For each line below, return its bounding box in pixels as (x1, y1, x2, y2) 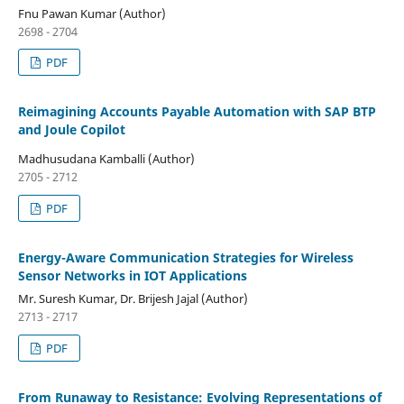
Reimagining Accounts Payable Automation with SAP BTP (17, 103, 376, 121)
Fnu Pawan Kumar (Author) (17, 5, 166, 22)
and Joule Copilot (17, 121, 125, 139)
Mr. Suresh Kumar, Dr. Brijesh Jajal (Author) (17, 290, 248, 308)
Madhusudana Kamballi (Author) (17, 151, 195, 168)
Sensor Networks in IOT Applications (17, 267, 247, 285)
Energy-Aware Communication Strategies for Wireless (17, 249, 353, 267)
